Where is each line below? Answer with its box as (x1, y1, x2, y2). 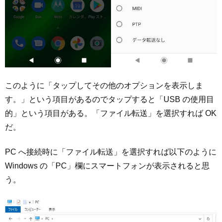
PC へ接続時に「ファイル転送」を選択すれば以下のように (5, 147, 217, 156)
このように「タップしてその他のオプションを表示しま (5, 81, 203, 90)
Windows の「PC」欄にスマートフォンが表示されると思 (5, 161, 210, 170)
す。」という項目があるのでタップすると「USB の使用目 (5, 95, 214, 104)
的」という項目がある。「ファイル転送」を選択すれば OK (5, 109, 217, 117)
